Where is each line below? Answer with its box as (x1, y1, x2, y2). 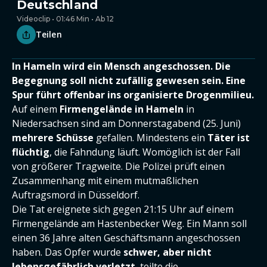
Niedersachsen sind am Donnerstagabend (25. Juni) (12, 117, 241, 130)
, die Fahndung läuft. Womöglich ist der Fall (49, 145, 240, 159)
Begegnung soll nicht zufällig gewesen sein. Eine (12, 74, 246, 87)
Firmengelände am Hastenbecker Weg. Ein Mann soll (12, 217, 247, 230)
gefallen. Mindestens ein (94, 131, 207, 144)
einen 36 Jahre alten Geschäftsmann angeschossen (12, 231, 240, 244)
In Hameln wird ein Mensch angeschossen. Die (12, 60, 231, 73)
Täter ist (207, 131, 250, 144)
